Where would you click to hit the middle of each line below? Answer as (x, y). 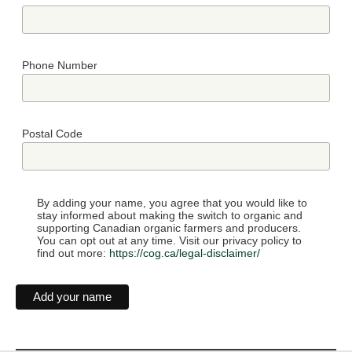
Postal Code (53, 134)
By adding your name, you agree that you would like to (172, 202)
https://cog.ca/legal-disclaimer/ (185, 253)
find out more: (73, 253)
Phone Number (60, 66)
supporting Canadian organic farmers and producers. (169, 227)
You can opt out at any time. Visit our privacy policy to (170, 240)
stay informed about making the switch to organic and (170, 215)
